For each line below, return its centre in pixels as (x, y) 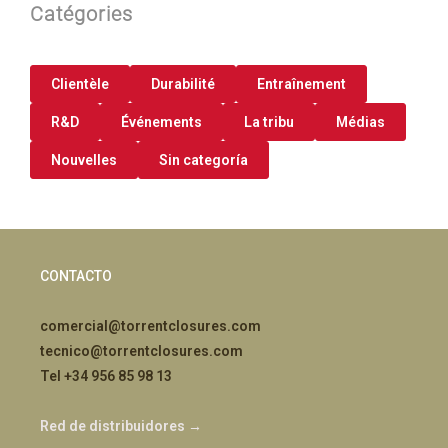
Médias (360, 122)
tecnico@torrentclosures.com (141, 351)
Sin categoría (203, 160)
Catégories (81, 14)
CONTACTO (76, 276)
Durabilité (183, 84)
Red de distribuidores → (121, 426)
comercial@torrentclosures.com (150, 326)
